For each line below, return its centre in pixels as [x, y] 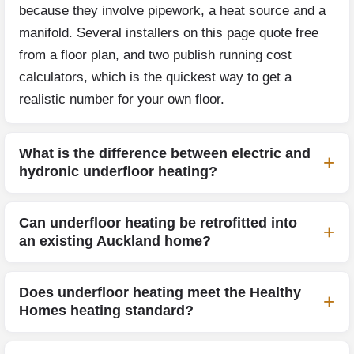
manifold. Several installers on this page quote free [169, 32]
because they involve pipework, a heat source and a [172, 10]
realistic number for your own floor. [122, 99]
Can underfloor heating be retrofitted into [158, 222]
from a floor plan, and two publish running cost [155, 55]
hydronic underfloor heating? [118, 171]
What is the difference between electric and [165, 153]
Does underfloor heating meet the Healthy [160, 292]
